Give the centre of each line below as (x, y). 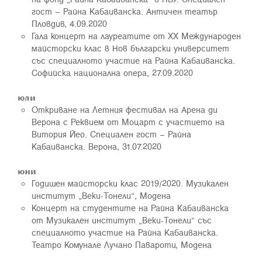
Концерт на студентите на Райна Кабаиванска (130, 208)
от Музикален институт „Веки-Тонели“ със (122, 220)
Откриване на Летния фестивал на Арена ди (125, 109)
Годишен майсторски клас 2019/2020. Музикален (130, 183)
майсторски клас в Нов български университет (130, 48)
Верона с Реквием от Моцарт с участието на (128, 122)
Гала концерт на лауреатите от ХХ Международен (136, 36)
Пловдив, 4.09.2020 (69, 23)
